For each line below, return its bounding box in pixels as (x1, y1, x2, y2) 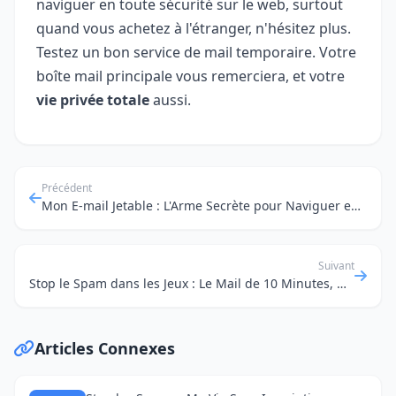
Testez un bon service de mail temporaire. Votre (36, 42, 356, 63)
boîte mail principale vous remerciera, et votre (36, 66, 345, 87)
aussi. (149, 90, 191, 110)
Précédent (42, 180, 92, 196)
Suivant (318, 258, 354, 274)
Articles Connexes (34, 338, 175, 360)
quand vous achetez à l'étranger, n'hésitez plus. (36, 19, 351, 39)
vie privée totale (36, 90, 149, 110)
